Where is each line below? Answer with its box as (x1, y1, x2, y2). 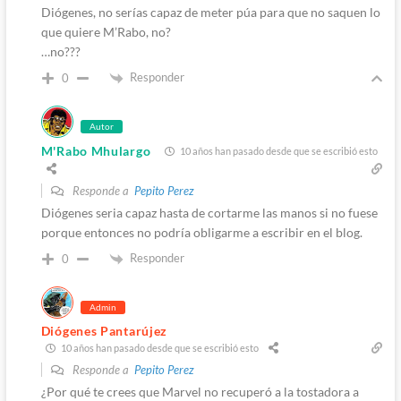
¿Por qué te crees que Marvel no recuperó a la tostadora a (40, 383, 359, 399)
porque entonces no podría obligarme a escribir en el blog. (40, 224, 363, 240)
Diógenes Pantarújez (40, 322, 168, 338)
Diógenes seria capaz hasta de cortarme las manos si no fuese (40, 204, 378, 220)
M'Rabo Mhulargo (40, 142, 151, 158)
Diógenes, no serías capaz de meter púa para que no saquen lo (40, 4, 380, 21)
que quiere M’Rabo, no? (40, 24, 171, 40)
